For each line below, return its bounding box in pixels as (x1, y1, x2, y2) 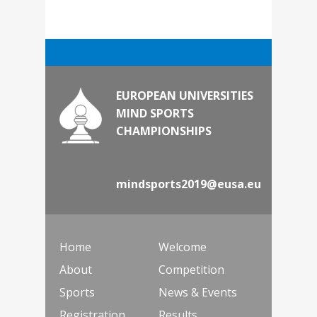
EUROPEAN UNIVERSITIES (116, 88, 253, 104)
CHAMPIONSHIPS (116, 123, 212, 139)
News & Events (158, 284, 237, 301)
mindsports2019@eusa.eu (116, 176, 261, 192)
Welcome (158, 239, 207, 255)
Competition (158, 262, 224, 278)
